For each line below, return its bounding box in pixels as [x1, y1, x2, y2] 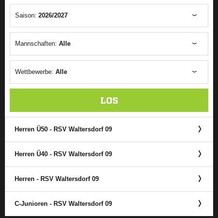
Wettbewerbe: [15, 68, 55, 75]
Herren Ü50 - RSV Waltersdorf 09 [15, 126, 112, 133]
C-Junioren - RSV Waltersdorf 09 [15, 200, 112, 207]
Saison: [15, 12, 38, 19]
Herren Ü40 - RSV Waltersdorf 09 [15, 150, 112, 158]
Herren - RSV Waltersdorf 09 [15, 175, 99, 182]
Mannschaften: [15, 40, 59, 47]
